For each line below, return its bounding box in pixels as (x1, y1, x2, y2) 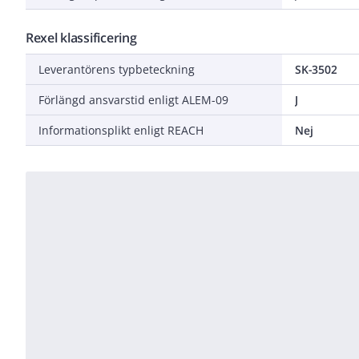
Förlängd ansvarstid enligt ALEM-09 (38, 91, 228, 107)
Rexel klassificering (26, 28, 137, 46)
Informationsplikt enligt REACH (38, 122, 204, 138)
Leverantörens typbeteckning (38, 61, 195, 77)
